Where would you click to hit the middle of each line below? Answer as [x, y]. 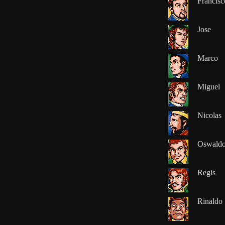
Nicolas [209, 115]
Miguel [208, 86]
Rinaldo [210, 201]
